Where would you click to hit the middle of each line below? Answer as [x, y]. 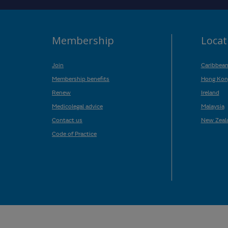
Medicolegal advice [77, 106]
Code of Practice [74, 133]
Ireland [210, 92]
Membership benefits [81, 78]
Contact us [67, 119]
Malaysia [212, 106]
